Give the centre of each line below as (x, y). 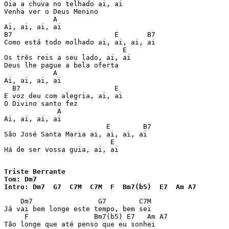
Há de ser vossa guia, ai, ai (61, 150)
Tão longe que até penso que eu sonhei (80, 224)
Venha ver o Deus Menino (51, 12)
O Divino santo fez (41, 104)
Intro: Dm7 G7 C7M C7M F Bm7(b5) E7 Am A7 (100, 187)
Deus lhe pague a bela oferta (61, 65)
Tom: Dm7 (20, 179)
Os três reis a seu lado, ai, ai (67, 58)
